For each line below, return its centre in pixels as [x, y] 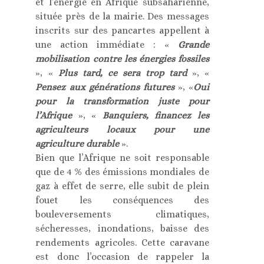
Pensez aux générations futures [105, 87]
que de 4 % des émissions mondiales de [122, 171]
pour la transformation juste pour [122, 101]
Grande [189, 44]
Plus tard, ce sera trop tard [122, 72]
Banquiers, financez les [156, 115]
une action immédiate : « [102, 44]
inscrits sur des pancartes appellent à [122, 30]
